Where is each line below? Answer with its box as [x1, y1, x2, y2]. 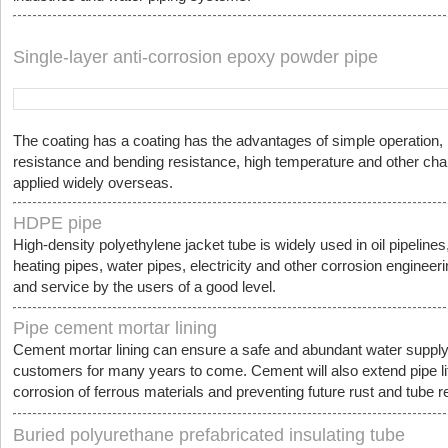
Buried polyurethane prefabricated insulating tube [13, 425, 405, 445]
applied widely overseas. [13, 174, 173, 191]
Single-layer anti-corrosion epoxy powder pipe [13, 47, 378, 67]
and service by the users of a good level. [13, 278, 276, 295]
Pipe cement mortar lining [13, 318, 217, 338]
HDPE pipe [13, 213, 102, 233]
